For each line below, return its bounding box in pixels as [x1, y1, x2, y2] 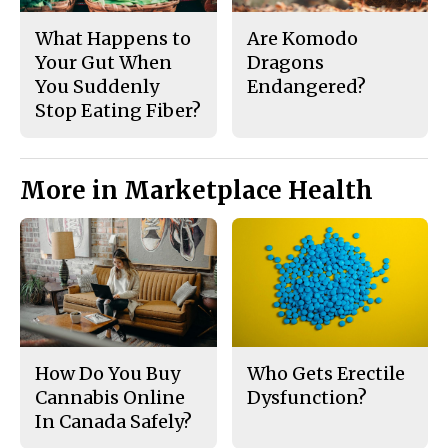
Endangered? [246, 74, 366, 98]
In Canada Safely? [35, 410, 192, 434]
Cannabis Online [35, 386, 185, 410]
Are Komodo [246, 26, 358, 50]
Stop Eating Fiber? [35, 98, 201, 122]
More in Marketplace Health [20, 174, 373, 206]
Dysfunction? [246, 386, 367, 410]
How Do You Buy [35, 362, 180, 386]
